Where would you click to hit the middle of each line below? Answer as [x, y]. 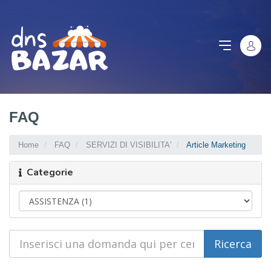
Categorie [47, 172]
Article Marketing [215, 145]
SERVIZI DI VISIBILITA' [129, 145]
